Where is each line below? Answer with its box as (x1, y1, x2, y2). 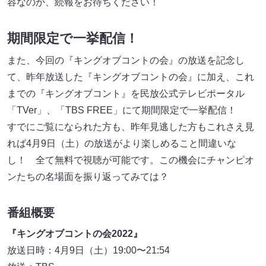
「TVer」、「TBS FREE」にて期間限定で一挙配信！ (7, 105, 236, 116)
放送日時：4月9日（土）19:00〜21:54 (7, 245, 170, 256)
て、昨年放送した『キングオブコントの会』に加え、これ (7, 72, 254, 83)
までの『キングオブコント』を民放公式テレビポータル (7, 88, 245, 99)
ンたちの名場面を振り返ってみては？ (7, 172, 169, 182)
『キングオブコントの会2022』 (7, 229, 142, 239)
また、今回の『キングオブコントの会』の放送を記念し (7, 55, 245, 66)
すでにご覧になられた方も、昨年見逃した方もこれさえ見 (7, 122, 254, 132)
